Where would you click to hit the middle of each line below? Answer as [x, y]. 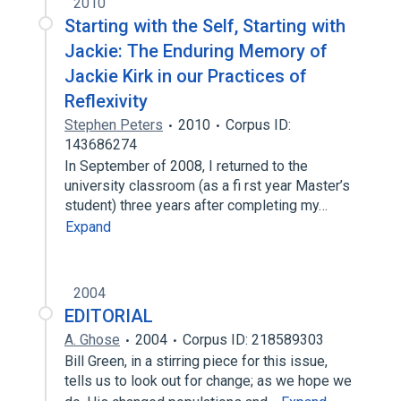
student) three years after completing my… [198, 205]
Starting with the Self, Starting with [205, 26]
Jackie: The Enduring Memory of [196, 51]
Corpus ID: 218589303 [253, 340]
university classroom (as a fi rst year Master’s [207, 186]
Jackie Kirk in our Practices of [186, 76]
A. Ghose [92, 340]
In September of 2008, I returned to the [186, 166]
